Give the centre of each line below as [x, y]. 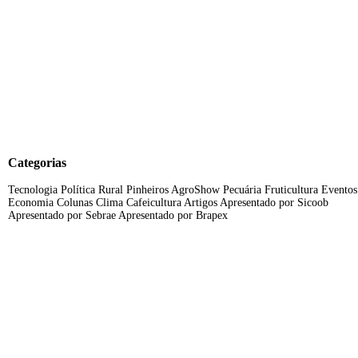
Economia [31, 203]
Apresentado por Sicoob [274, 203]
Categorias [37, 163]
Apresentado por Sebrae [62, 216]
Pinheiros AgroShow [173, 190]
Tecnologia [33, 190]
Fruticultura [291, 190]
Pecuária [242, 190]
